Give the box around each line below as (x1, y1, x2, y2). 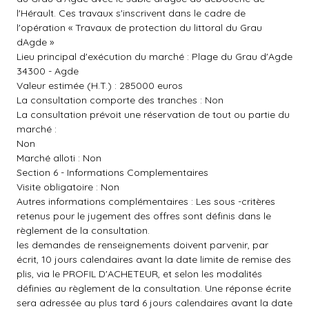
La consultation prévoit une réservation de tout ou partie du (17, 108, 290, 121)
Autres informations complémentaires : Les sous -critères (17, 195, 275, 208)
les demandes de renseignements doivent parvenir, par (17, 239, 268, 251)
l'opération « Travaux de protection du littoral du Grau (17, 21, 262, 34)
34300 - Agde (17, 65, 79, 77)
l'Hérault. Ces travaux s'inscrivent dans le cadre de (17, 7, 246, 19)
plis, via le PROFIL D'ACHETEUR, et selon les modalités (17, 268, 262, 280)
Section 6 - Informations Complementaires (17, 166, 208, 179)
